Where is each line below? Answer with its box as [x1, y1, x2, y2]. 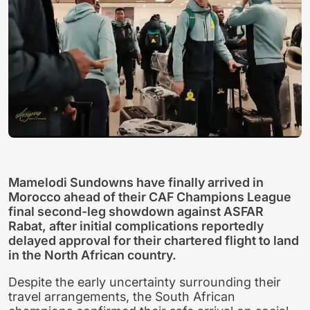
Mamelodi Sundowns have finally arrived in [8, 174, 264, 190]
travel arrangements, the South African [8, 289, 235, 304]
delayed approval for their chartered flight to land [8, 232, 299, 248]
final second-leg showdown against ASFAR [8, 203, 264, 219]
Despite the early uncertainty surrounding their [8, 274, 281, 289]
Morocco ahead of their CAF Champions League [8, 189, 291, 204]
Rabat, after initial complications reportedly [8, 218, 264, 233]
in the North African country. [8, 247, 176, 262]
